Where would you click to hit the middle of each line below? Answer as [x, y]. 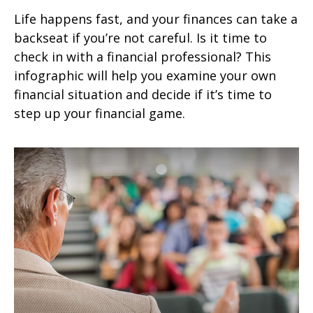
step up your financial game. [100, 113]
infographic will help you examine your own [145, 75]
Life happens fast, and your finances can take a [156, 19]
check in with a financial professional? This [143, 56]
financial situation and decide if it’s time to [143, 94]
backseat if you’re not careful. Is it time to [140, 37]
